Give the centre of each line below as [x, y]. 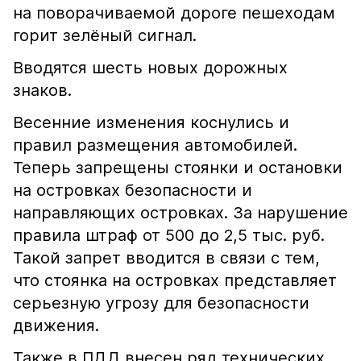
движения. [56, 326]
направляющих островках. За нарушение [180, 213]
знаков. [42, 90]
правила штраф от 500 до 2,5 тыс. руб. [169, 235]
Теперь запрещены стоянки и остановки [178, 168]
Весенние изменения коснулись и [151, 122]
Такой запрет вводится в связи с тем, [166, 258]
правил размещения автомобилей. [155, 145]
